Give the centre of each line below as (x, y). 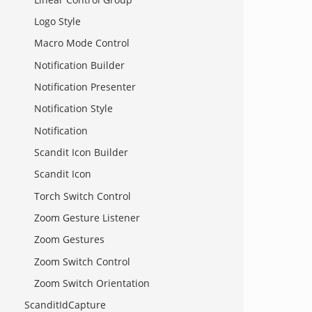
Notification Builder (79, 65)
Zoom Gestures (69, 240)
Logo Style (57, 22)
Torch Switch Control (83, 196)
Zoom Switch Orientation (92, 283)
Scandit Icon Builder (81, 153)
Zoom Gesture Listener (87, 217)
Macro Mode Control (82, 43)
